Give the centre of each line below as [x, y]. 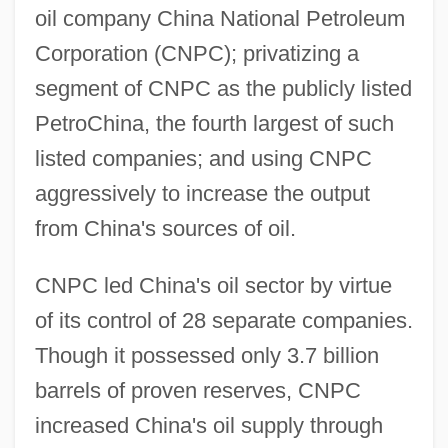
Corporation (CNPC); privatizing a [196, 53]
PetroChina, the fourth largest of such [214, 123]
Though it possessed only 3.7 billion [206, 355]
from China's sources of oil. [165, 228]
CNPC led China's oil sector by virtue [213, 285]
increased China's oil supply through [208, 425]
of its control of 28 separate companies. [223, 320]
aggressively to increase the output [202, 193]
